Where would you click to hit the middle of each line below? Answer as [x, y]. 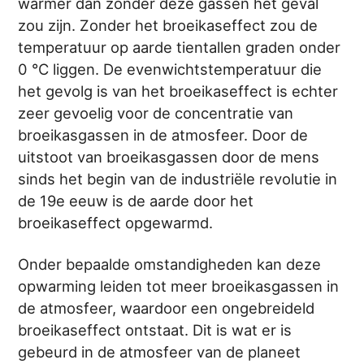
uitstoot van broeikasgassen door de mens [169, 156]
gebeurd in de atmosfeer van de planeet [160, 351]
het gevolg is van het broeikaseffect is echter [178, 91]
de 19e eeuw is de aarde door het [136, 200]
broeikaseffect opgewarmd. [116, 222]
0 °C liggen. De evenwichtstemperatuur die [170, 69]
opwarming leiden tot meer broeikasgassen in [179, 286]
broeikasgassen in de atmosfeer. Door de [163, 134]
